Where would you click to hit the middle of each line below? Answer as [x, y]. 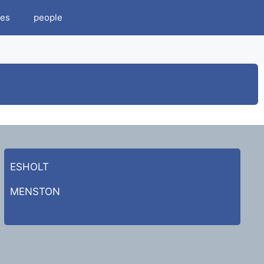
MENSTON [35, 192]
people [48, 17]
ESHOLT [29, 167]
